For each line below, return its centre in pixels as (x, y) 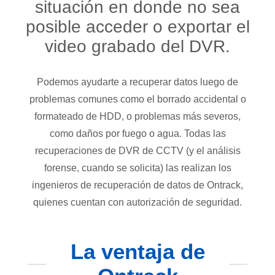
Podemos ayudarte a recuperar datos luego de (137, 82)
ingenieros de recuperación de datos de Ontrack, (137, 185)
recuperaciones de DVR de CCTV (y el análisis (137, 151)
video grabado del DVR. (137, 46)
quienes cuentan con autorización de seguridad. (137, 202)
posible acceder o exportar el (137, 27)
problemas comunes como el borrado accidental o (137, 99)
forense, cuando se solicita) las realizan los (137, 168)
